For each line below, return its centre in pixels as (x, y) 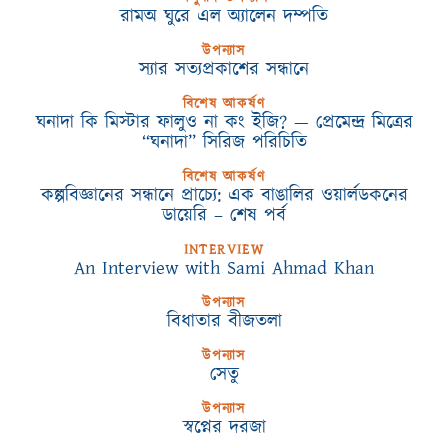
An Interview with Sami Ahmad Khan (224, 268)
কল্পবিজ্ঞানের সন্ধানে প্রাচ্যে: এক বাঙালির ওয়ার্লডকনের (224, 195)
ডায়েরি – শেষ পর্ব (224, 215)
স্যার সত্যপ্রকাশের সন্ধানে (224, 69)
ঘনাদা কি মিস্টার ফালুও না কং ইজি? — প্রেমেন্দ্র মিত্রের (224, 122)
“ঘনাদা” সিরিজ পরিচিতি (224, 142)
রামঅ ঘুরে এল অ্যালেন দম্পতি (224, 16)
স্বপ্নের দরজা (224, 427)
